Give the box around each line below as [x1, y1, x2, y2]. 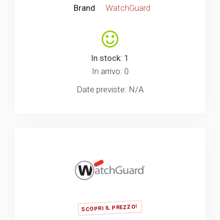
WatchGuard [106, 2, 150, 13]
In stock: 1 [91, 53, 129, 63]
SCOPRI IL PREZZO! [81, 203, 138, 213]
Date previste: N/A [76, 84, 144, 94]
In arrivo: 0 [91, 66, 129, 76]
